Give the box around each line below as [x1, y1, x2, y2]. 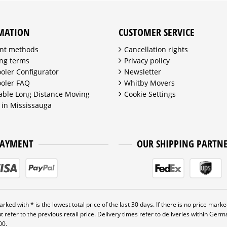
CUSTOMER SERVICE [119, 25, 195, 39]
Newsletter [124, 66, 161, 77]
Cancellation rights [124, 44, 188, 54]
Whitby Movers [124, 78, 175, 88]
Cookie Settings [124, 89, 176, 99]
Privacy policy [124, 55, 170, 65]
